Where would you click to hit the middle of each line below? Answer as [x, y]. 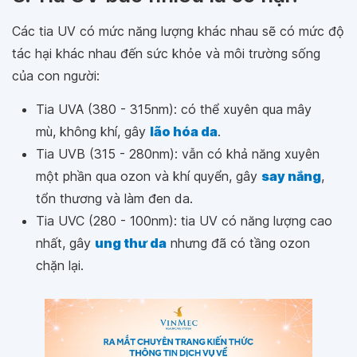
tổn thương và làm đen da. [114, 198]
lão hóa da [184, 131]
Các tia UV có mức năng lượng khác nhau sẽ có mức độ [178, 31]
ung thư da [131, 243]
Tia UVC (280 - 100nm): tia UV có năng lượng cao [184, 220]
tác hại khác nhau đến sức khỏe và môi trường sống [166, 53]
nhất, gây [65, 243]
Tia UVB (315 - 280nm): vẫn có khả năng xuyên [178, 153]
